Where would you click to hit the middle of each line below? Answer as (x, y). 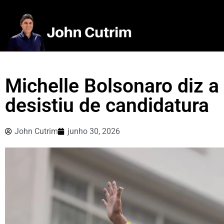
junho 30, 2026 (94, 131)
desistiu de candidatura (107, 106)
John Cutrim (36, 131)
